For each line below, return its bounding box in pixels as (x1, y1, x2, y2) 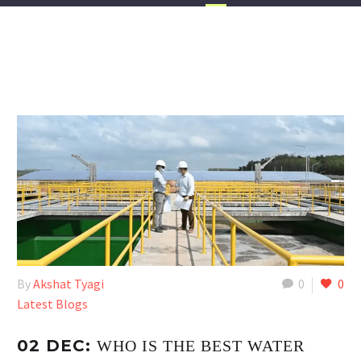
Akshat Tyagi (33, 276, 104, 293)
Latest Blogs (17, 296, 88, 313)
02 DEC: (17, 335, 97, 355)
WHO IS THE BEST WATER (97, 336, 305, 355)
